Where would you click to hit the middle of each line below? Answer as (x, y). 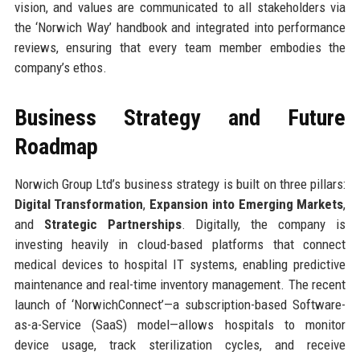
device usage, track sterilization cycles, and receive (180, 344)
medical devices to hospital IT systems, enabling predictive (180, 264)
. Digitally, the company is (264, 224)
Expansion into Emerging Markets (247, 204)
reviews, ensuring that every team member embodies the (180, 47)
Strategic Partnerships (112, 224)
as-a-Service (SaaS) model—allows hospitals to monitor (180, 324)
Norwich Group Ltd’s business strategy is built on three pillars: (180, 184)
